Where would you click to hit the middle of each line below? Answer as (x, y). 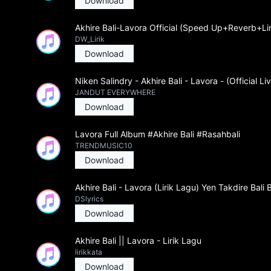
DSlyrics (89, 199)
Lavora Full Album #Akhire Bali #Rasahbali (158, 134)
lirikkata (89, 252)
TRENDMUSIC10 (104, 145)
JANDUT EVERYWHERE (115, 92)
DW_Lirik (90, 39)
